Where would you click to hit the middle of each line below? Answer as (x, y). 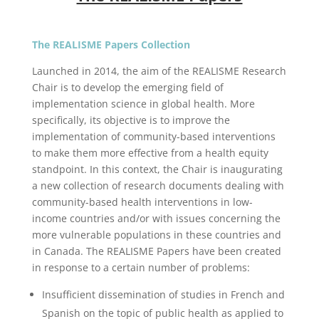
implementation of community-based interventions (153, 136)
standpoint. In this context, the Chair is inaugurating (157, 169)
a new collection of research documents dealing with (158, 185)
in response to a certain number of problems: (141, 267)
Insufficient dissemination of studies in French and (163, 294)
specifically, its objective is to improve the (131, 120)
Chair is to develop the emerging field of (127, 87)
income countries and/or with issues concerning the (156, 218)
